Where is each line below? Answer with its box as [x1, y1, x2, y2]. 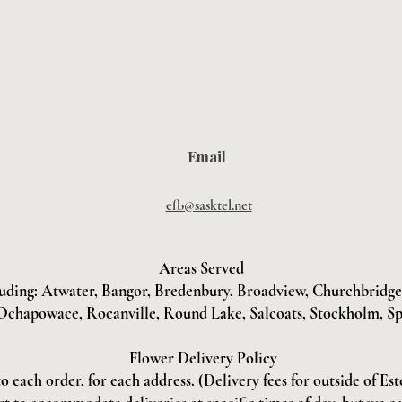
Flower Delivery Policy [126, 348, 277, 368]
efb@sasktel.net [165, 197, 252, 214]
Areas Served [159, 258, 244, 278]
